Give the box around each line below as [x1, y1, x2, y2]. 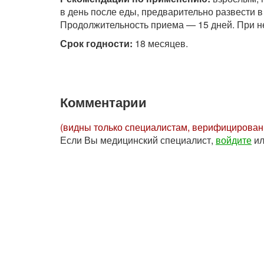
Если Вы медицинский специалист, [60, 133, 216, 147]
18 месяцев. [133, 37, 188, 51]
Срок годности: [60, 37, 133, 51]
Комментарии [60, 93, 147, 112]
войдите [216, 133, 252, 147]
